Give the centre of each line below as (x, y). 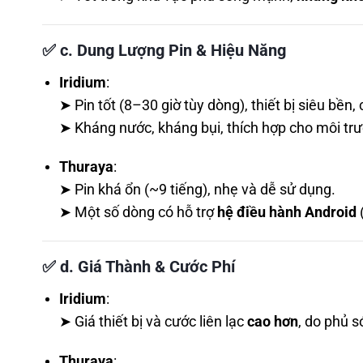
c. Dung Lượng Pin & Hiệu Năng (173, 50)
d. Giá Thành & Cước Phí (147, 267)
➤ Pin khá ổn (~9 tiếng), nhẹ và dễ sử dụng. (197, 190)
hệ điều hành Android (286, 213)
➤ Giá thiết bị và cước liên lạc (153, 322)
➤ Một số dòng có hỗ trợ (138, 213)
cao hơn (272, 322)
